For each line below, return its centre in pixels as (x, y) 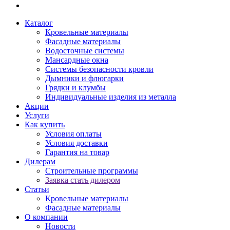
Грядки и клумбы (75, 88)
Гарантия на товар (77, 152)
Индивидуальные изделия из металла (111, 97)
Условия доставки (76, 143)
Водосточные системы (85, 51)
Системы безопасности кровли (99, 69)
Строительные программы (92, 171)
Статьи (37, 189)
